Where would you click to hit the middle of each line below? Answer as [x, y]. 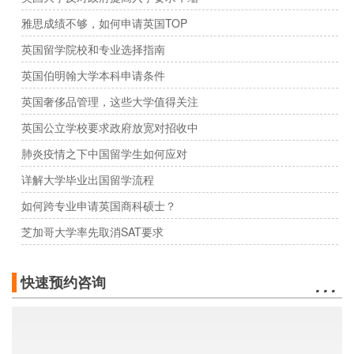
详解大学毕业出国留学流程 [88, 180]
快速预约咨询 [63, 282]
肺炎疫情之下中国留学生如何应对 [104, 154]
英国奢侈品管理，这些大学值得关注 [110, 102]
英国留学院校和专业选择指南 [93, 49]
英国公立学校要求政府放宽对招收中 [110, 128]
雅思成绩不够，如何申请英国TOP [104, 23]
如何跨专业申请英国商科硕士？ [99, 206]
